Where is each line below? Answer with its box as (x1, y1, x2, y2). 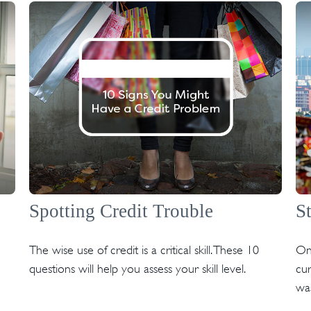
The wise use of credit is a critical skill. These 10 (29, 243, 260, 258)
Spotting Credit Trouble (29, 201, 214, 222)
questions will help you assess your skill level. (29, 262, 246, 276)
